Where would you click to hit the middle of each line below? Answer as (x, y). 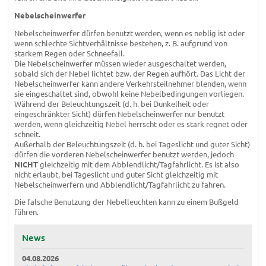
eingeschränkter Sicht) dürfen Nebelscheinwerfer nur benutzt (119, 113)
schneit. (27, 134)
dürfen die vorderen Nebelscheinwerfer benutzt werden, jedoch (124, 154)
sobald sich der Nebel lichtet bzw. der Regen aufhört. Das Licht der (129, 73)
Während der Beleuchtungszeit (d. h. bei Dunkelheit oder (111, 103)
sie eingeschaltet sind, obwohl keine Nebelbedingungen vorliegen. (129, 93)
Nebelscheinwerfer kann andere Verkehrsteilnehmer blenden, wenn (130, 83)
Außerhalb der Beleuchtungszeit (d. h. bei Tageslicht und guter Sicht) (132, 144)
